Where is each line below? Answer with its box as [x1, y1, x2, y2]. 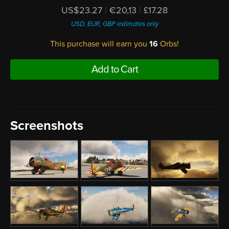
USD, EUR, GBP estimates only [71, 19, 158, 28]
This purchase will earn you [50, 38, 149, 49]
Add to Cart [91, 63, 138, 76]
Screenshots [10, 118, 83, 133]
